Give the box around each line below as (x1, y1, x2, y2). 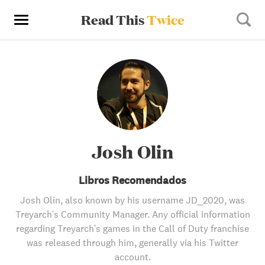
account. (114, 251, 151, 263)
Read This (80, 11, 147, 28)
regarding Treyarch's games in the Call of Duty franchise (16, 222, 249, 234)
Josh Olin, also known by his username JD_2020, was (20, 194, 245, 206)
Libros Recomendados (79, 173, 186, 187)
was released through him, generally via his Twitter (27, 237, 238, 248)
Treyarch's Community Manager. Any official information (15, 208, 250, 220)
